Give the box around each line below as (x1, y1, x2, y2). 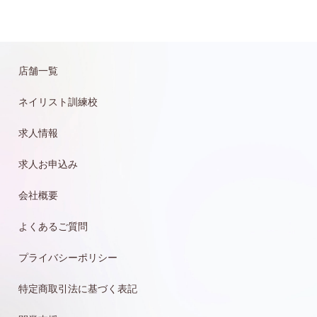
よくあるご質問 (18, 220, 88, 232)
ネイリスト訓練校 (18, 96, 98, 108)
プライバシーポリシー (18, 251, 117, 263)
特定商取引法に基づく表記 (18, 282, 137, 294)
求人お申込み (18, 158, 78, 170)
